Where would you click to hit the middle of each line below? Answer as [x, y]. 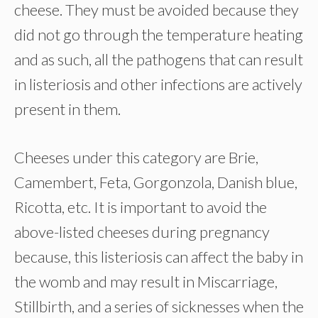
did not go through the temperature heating [159, 34]
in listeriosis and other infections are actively [158, 84]
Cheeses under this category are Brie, [136, 157]
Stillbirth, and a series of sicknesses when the [159, 306]
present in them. [67, 109]
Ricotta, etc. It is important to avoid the [141, 207]
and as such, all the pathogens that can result [159, 59]
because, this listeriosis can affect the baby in [159, 257]
